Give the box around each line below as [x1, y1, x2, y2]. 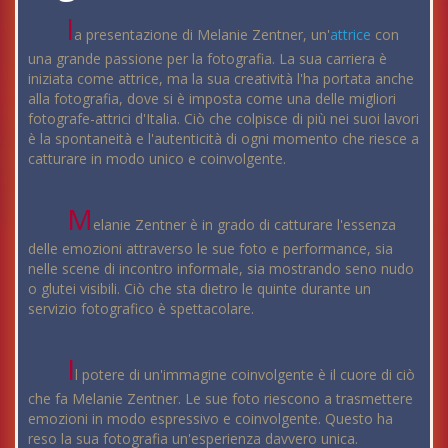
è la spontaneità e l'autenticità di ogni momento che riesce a [28, 128, 419, 148]
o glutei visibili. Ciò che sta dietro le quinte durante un [28, 278, 371, 298]
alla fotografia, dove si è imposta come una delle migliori [28, 88, 396, 108]
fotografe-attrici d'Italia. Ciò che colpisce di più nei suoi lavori [28, 108, 419, 128]
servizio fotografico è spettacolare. [28, 298, 254, 318]
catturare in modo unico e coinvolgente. [28, 148, 286, 168]
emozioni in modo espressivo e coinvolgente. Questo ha [28, 408, 393, 428]
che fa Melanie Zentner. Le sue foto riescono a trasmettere [28, 388, 413, 408]
